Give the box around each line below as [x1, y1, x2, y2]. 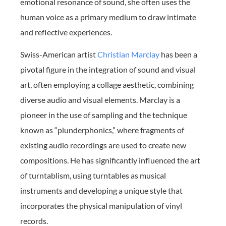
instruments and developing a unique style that [20, 185, 183, 195]
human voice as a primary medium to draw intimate [20, 12, 196, 22]
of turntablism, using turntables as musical [20, 170, 166, 180]
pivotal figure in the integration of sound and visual [20, 64, 196, 74]
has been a [159, 49, 197, 59]
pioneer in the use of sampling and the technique [20, 109, 187, 120]
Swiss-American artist [20, 49, 97, 59]
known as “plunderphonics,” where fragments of [20, 125, 184, 135]
